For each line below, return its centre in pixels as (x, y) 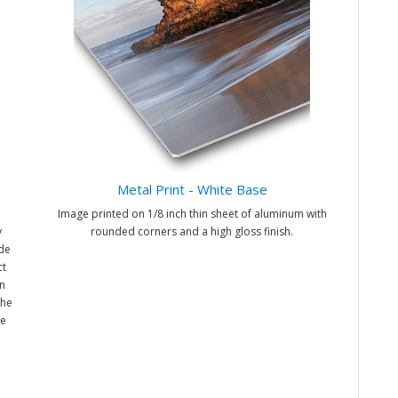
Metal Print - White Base (192, 189)
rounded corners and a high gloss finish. (192, 231)
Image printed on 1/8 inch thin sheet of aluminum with (192, 214)
